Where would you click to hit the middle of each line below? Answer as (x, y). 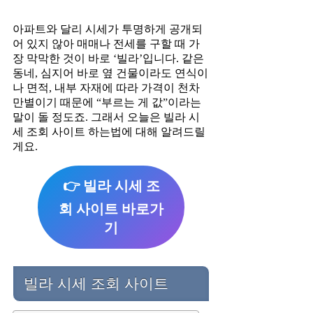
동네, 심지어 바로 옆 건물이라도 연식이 (110, 73)
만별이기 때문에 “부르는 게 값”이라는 (107, 103)
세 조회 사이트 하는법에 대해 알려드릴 (109, 132)
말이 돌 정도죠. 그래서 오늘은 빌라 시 (106, 117)
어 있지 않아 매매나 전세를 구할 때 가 (106, 44)
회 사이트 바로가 (111, 209)
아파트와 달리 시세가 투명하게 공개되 (108, 29)
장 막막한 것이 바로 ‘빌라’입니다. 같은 (108, 59)
